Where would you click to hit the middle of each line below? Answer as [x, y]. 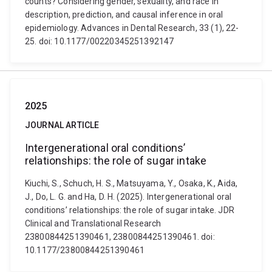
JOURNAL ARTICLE [62, 125]
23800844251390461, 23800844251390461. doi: [120, 237]
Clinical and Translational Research [93, 223]
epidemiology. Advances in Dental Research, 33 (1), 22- [132, 28]
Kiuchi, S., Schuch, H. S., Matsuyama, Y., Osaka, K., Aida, [131, 183]
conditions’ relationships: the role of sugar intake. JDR [130, 210]
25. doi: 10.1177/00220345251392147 [100, 41]
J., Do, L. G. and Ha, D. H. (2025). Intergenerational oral [128, 197]
